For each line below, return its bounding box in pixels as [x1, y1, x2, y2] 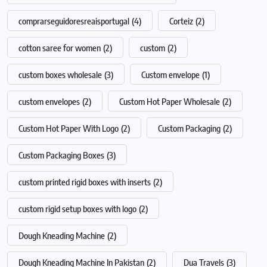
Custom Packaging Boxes [18, 150, 104, 161]
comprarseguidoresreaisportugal [18, 15, 129, 27]
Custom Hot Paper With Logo [18, 123, 119, 134]
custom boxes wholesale [18, 69, 102, 80]
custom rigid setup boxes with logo [18, 203, 136, 215]
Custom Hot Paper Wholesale [119, 96, 220, 107]
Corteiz [169, 15, 193, 27]
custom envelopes [18, 96, 80, 107]
